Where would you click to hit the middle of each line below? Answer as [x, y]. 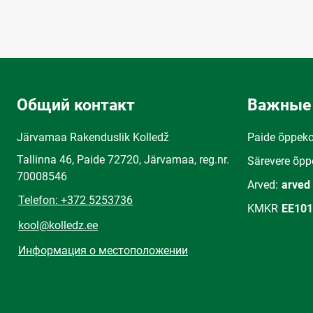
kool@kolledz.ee [58, 225]
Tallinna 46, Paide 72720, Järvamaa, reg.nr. [123, 159]
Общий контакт [76, 105]
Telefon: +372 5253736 [75, 200]
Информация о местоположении [103, 250]
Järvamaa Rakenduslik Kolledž [93, 137]
